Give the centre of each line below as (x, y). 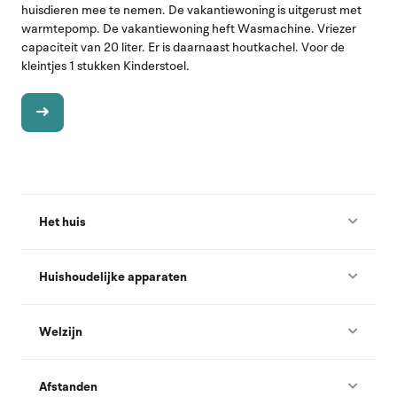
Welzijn (61, 331)
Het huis (62, 222)
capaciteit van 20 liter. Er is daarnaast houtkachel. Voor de (183, 47)
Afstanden (68, 386)
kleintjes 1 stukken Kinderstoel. (105, 66)
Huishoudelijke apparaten (113, 276)
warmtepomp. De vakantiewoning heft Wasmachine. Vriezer (189, 28)
